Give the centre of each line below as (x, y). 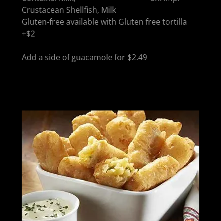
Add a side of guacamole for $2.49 (85, 57)
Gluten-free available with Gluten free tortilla (104, 21)
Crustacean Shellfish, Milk (69, 10)
